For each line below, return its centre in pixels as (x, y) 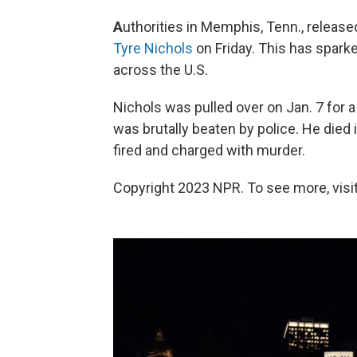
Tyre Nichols (153, 49)
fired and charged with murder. (209, 151)
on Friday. (224, 49)
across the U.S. (161, 70)
